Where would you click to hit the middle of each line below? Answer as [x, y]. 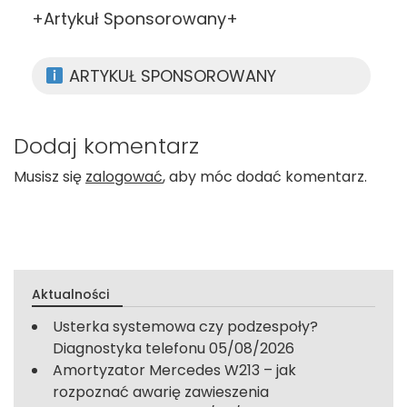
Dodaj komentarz [106, 146]
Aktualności [70, 295]
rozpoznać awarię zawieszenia [161, 392]
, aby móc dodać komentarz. [265, 177]
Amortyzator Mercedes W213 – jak [174, 371]
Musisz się [50, 177]
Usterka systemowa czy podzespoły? [185, 327]
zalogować [124, 177]
